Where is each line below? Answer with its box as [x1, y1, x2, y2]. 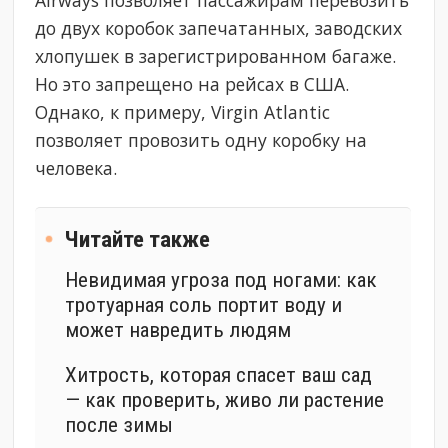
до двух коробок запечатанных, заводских [35, 15, 403, 40]
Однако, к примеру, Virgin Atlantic [35, 99, 331, 124]
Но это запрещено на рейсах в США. [35, 71, 350, 96]
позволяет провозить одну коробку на [35, 127, 368, 152]
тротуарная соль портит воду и [65, 291, 343, 317]
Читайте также [65, 225, 211, 253]
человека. [35, 155, 118, 180]
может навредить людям [65, 316, 292, 342]
